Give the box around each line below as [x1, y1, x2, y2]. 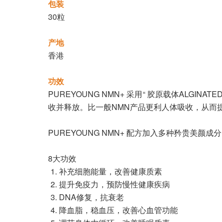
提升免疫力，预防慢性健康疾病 [59, 178, 170, 190]
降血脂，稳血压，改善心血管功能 [59, 204, 178, 216]
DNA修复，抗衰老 [59, 191, 124, 203]
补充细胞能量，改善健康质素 [59, 166, 162, 177]
